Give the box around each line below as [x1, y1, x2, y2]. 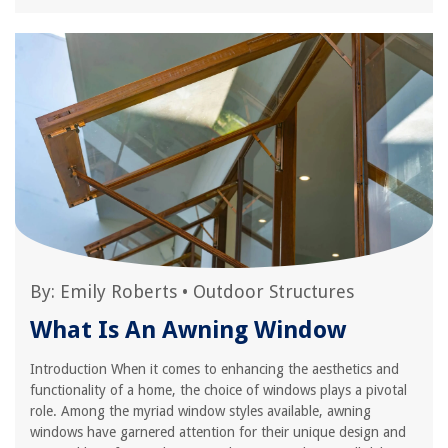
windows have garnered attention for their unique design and [30, 424, 406, 440]
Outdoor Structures [193, 281, 354, 302]
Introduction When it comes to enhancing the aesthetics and [30, 361, 399, 377]
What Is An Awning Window [30, 316, 346, 344]
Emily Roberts [60, 281, 177, 302]
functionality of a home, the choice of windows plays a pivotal [30, 382, 407, 398]
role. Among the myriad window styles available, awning [30, 403, 371, 419]
